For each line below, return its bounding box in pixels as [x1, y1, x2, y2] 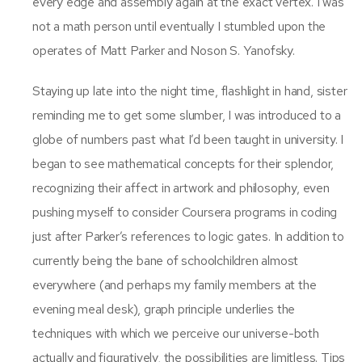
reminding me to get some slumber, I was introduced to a [32, 106, 341, 124]
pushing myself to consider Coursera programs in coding [32, 203, 338, 221]
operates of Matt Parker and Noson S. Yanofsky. [32, 41, 295, 59]
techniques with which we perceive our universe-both [32, 324, 319, 342]
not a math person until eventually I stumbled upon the [32, 17, 326, 35]
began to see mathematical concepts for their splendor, [32, 154, 335, 172]
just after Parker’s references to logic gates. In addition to [32, 227, 344, 245]
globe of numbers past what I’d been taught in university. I [32, 130, 344, 148]
